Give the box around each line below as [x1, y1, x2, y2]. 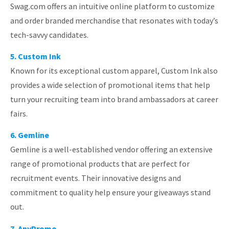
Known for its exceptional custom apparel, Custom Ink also [10, 65, 218, 76]
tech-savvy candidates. [10, 29, 88, 40]
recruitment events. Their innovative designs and [10, 173, 181, 184]
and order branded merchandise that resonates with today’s [10, 15, 218, 26]
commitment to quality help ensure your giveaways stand [10, 187, 211, 198]
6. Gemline [10, 130, 49, 141]
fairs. [10, 108, 28, 119]
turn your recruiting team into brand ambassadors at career [10, 94, 218, 104]
